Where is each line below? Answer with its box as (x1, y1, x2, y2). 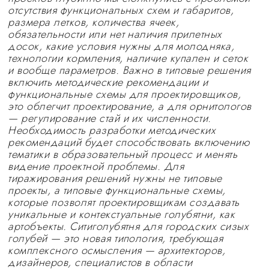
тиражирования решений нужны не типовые (8, 171, 222, 186)
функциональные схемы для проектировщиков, (8, 86, 241, 102)
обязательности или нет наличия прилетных (8, 26, 222, 42)
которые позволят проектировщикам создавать (8, 195, 240, 210)
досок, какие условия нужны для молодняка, (8, 38, 235, 54)
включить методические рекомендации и (8, 74, 208, 90)
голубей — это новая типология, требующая (8, 231, 223, 246)
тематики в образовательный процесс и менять (8, 147, 238, 162)
